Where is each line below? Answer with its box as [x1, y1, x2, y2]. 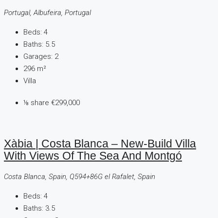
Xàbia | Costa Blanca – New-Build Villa [4, 137, 196, 150]
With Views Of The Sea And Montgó [4, 149, 182, 162]
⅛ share [23, 98, 51, 108]
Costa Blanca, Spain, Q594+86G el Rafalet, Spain [4, 172, 155, 182]
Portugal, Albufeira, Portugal [4, 8, 91, 18]
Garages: [23, 52, 53, 61]
